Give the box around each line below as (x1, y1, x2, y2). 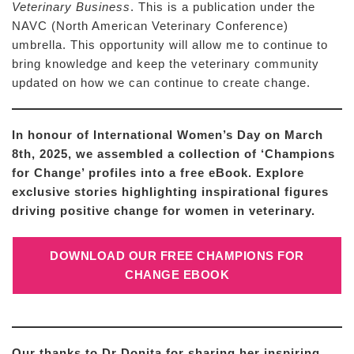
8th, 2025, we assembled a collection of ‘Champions (12, 147, 335, 160)
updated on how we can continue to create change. (12, 76, 314, 89)
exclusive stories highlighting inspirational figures (12, 185, 329, 198)
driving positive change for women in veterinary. (12, 204, 315, 217)
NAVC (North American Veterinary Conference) (12, 19, 288, 32)
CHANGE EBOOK (125, 268, 229, 281)
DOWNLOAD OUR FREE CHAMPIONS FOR (50, 249, 304, 262)
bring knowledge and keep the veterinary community (12, 57, 319, 70)
